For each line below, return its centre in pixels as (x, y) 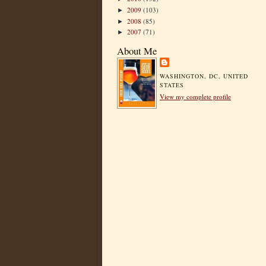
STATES (172, 85)
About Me (137, 51)
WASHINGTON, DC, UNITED (204, 76)
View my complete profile (195, 97)
